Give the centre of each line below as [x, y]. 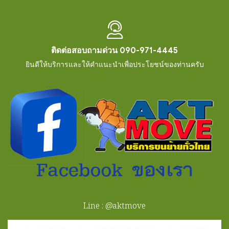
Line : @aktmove [114, 205]
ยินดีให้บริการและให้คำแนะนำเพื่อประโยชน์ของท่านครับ [114, 64]
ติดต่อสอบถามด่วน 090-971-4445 [114, 50]
